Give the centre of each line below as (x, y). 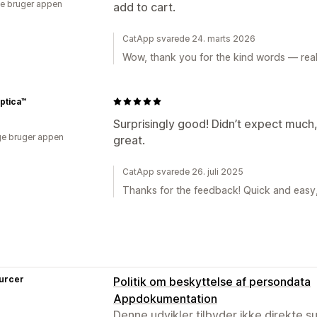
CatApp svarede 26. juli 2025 (183, 171)
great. (129, 140)
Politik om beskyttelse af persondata (212, 281)
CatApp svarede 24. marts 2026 (189, 38)
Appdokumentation (165, 298)
